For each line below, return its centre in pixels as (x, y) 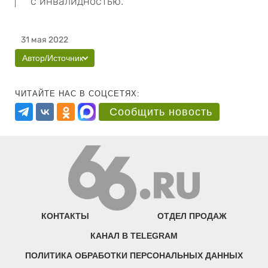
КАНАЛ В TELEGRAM (134, 236)
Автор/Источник (53, 58)
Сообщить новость (161, 112)
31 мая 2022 (45, 40)
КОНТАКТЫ (66, 216)
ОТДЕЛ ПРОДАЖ (192, 216)
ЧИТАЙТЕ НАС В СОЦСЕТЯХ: (77, 94)
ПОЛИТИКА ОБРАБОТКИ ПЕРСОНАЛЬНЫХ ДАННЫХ (134, 256)
